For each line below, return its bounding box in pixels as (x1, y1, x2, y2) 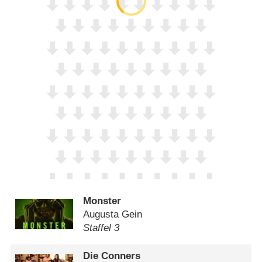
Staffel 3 (83, 222, 120, 233)
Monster (83, 195, 122, 206)
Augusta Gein (83, 208, 143, 220)
